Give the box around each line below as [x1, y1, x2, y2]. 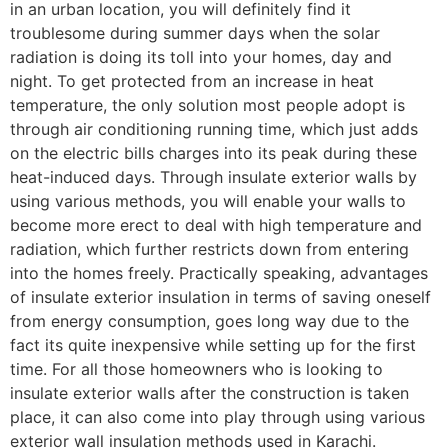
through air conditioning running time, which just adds [10, 119, 418, 140]
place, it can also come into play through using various [10, 407, 425, 428]
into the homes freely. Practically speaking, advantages [10, 263, 428, 284]
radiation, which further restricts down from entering [10, 239, 409, 260]
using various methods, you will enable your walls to [10, 191, 406, 212]
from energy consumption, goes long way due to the [10, 311, 409, 332]
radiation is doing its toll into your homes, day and [10, 47, 392, 68]
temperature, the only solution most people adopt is [10, 95, 405, 116]
